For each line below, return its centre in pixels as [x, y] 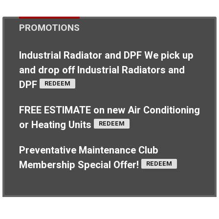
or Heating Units [56, 125]
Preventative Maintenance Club [89, 151]
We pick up [169, 56]
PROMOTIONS [49, 28]
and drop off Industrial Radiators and [102, 70]
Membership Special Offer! [80, 165]
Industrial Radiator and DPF [82, 56]
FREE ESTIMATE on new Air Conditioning [109, 110]
